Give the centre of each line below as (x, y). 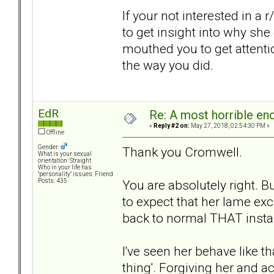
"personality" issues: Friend (76, 174)
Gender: (49, 147)
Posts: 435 (53, 181)
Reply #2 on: (172, 126)
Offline (55, 133)
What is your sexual (65, 154)
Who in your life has (65, 168)
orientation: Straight (65, 161)
